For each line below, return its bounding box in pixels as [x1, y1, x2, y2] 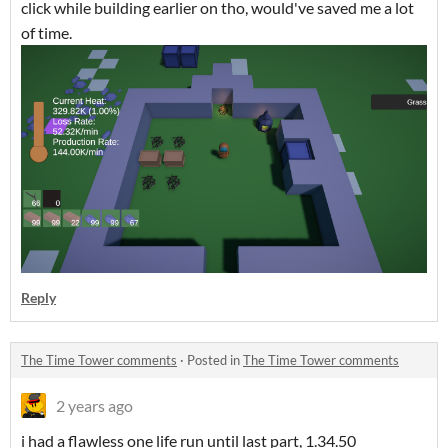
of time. [21, 22, 75, 42]
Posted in [187, 352, 243, 369]
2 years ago [56, 396, 133, 416]
